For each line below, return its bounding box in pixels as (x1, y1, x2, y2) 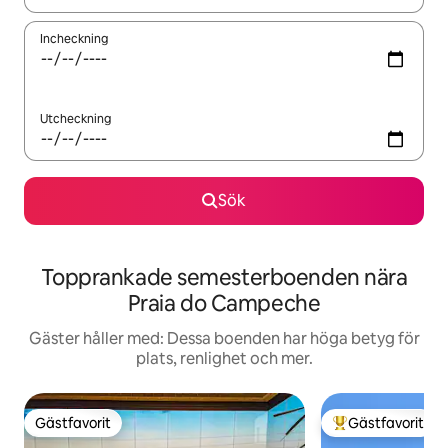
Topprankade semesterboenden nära (40, 262, 408, 292)
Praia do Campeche (127, 288, 321, 318)
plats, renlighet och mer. (135, 347, 313, 369)
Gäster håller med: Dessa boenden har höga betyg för (28, 327, 420, 349)
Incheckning (40, 30, 108, 47)
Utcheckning (40, 110, 111, 127)
